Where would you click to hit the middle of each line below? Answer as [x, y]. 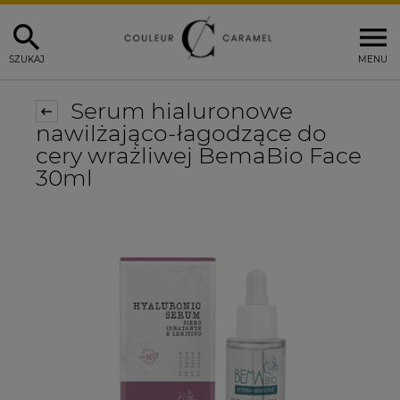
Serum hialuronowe [179, 111]
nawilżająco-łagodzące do [181, 133]
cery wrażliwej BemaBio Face [199, 156]
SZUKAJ [27, 59]
